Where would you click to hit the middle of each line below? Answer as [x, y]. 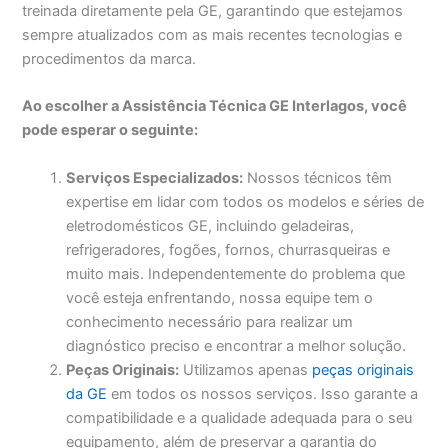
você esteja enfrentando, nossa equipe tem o [220, 297]
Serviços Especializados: [155, 177]
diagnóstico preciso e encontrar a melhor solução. [236, 345]
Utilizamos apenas [246, 369]
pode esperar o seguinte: [110, 130]
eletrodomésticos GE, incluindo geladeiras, [210, 225]
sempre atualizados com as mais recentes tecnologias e [212, 34]
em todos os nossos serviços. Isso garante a [263, 393]
